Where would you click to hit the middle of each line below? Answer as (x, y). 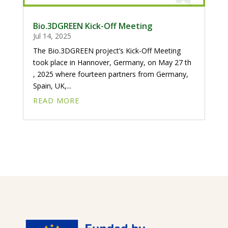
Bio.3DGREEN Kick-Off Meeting (92, 26)
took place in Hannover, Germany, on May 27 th (112, 62)
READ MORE (56, 100)
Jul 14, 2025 (52, 36)
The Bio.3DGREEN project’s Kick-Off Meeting (107, 50)
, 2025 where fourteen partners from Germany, (110, 74)
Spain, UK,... (52, 85)
